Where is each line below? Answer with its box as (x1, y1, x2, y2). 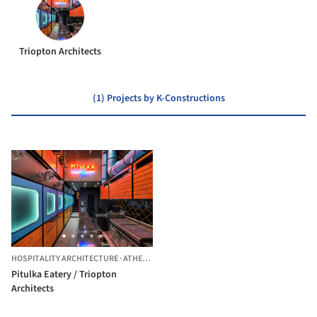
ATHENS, (123, 253, 142, 265)
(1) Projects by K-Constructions (92, 91, 225, 105)
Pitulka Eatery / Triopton (11, 267, 117, 282)
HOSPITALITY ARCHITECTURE (11, 253, 118, 265)
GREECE (156, 253, 185, 265)
